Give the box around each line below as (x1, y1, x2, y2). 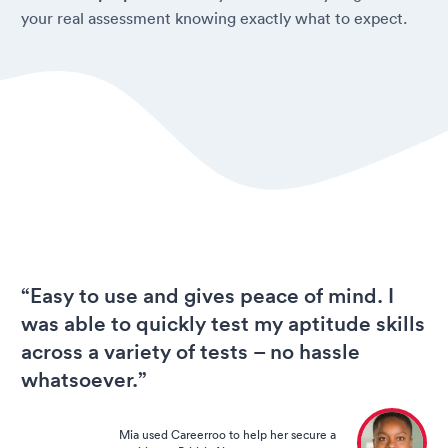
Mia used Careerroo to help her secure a (119, 425, 336, 443)
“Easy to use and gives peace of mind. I (21, 282, 394, 308)
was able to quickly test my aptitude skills (21, 310, 425, 336)
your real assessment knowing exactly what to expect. (21, 7, 407, 28)
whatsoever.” (21, 366, 147, 392)
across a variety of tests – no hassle (21, 338, 360, 364)
